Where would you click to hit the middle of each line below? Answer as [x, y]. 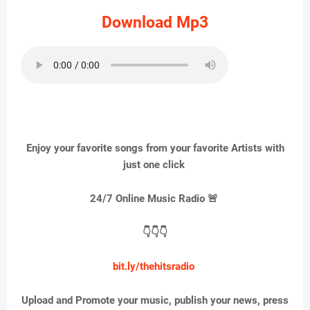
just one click [155, 165]
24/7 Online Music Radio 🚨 [155, 199]
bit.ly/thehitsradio [154, 267]
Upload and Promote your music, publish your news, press [155, 301]
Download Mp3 [155, 23]
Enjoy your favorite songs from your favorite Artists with [155, 148]
